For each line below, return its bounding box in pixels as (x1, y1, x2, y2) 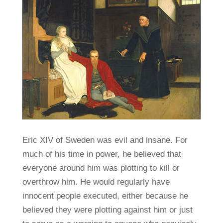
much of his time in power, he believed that (22, 149, 181, 159)
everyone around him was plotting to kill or (22, 163, 180, 173)
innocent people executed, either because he (22, 191, 188, 201)
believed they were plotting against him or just (22, 205, 193, 215)
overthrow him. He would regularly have (22, 177, 170, 187)
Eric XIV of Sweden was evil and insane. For (22, 135, 188, 145)
